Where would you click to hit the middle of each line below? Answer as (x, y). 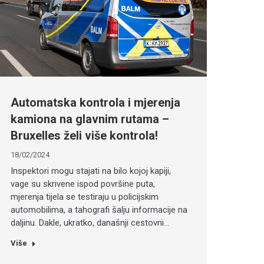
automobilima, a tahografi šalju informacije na (99, 210)
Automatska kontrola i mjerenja (95, 103)
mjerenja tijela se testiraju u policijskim (84, 197)
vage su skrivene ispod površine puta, (82, 184)
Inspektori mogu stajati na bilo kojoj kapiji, (90, 171)
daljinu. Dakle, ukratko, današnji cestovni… (90, 223)
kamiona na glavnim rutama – (90, 119)
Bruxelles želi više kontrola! (84, 136)
